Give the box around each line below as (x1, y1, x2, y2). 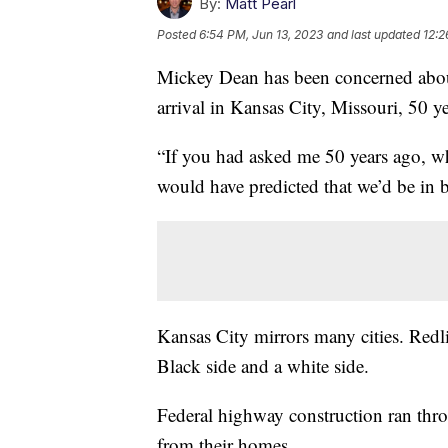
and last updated (327, 26, 420, 42)
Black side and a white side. (157, 352, 375, 378)
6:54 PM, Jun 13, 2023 (199, 26, 323, 42)
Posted (157, 26, 199, 42)
